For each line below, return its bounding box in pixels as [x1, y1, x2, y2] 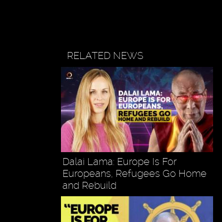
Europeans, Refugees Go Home [62, 167, 207, 180]
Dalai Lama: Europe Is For [62, 156, 177, 168]
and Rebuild [62, 179, 116, 192]
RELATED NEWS [67, 49, 144, 61]
